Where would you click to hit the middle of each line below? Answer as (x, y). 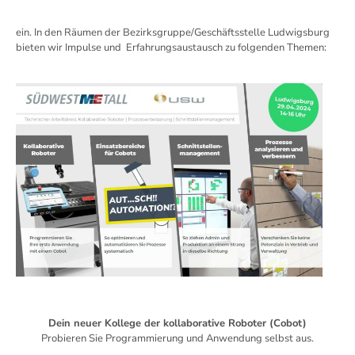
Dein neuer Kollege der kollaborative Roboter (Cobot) (177, 324)
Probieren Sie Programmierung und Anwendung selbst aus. (177, 339)
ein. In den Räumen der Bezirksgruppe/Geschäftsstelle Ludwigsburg (173, 32)
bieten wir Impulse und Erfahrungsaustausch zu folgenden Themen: (171, 48)
